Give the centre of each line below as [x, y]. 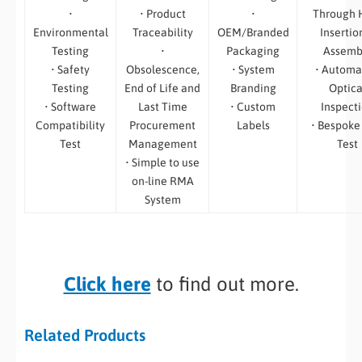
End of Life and [162, 88]
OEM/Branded [253, 32]
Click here [107, 284]
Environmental [70, 32]
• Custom [253, 106]
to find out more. [225, 284]
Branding [253, 88]
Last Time [162, 106]
